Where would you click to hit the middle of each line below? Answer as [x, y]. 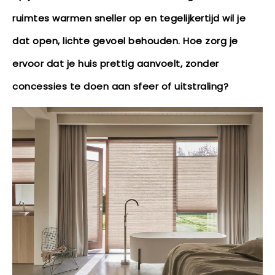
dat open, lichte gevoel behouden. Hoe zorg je [125, 41]
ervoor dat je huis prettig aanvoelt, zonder [116, 64]
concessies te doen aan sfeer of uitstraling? [120, 86]
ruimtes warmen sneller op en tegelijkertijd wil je [129, 18]
